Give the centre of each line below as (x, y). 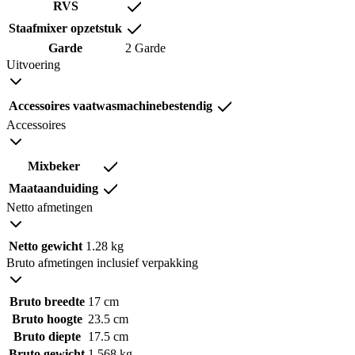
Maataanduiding (53, 189)
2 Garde (145, 48)
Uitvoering (33, 65)
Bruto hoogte (47, 319)
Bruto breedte (47, 302)
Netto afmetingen (50, 208)
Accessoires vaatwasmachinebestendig (111, 106)
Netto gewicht (46, 246)
